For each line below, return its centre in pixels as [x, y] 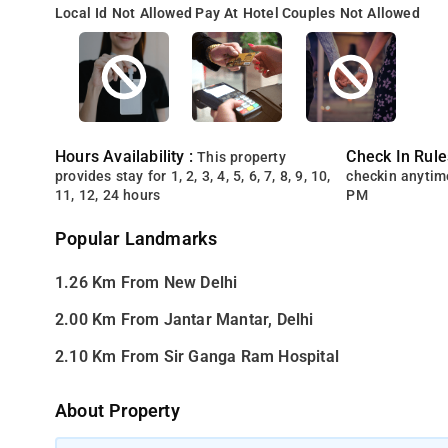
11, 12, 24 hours [108, 195]
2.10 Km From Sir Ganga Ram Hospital [197, 356]
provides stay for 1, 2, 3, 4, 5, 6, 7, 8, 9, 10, [193, 176]
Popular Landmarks [136, 239]
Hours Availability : [126, 156]
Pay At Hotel [237, 13]
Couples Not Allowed [351, 13]
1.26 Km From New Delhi [146, 282]
